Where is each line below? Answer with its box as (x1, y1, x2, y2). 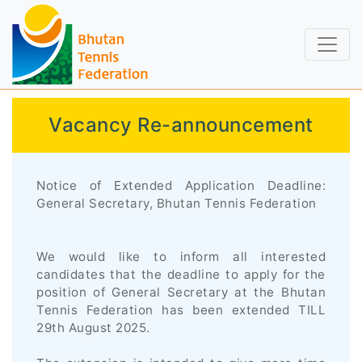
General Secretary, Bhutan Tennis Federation (36, 196, 317, 211)
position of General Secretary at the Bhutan (36, 284, 326, 300)
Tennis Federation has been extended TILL (36, 302, 326, 318)
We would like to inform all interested (36, 249, 326, 264)
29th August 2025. (36, 320, 150, 335)
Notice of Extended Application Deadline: (36, 178, 326, 193)
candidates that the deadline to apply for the (36, 267, 326, 282)
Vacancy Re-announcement (48, 113, 314, 137)
